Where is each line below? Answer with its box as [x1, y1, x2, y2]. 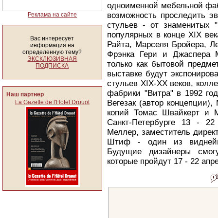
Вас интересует [30, 35, 74, 42]
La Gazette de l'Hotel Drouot [15, 99, 90, 106]
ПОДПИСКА [36, 62, 69, 69]
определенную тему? [22, 49, 82, 55]
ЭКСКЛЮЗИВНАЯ [27, 55, 77, 62]
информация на [30, 42, 74, 49]
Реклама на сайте [28, 11, 77, 18]
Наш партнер [6, 91, 44, 98]
